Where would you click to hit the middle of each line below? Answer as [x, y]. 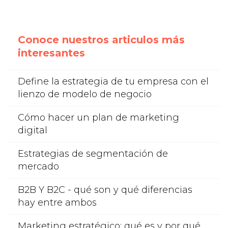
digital [33, 131]
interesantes [51, 53]
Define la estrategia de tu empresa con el [113, 82]
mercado [38, 167]
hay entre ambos [57, 203]
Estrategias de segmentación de [93, 154]
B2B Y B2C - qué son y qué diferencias [105, 190]
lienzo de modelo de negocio [85, 94]
